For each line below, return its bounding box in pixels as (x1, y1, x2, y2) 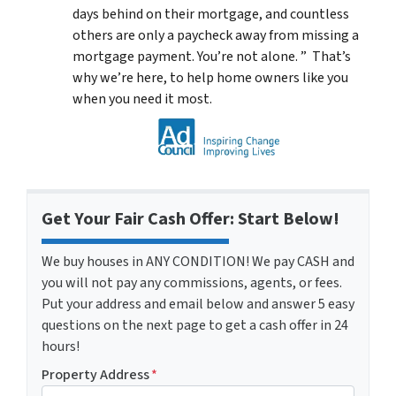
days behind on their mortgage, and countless (72, 4, 349, 25)
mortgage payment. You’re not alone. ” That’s (72, 47, 351, 67)
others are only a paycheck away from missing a (72, 26, 359, 46)
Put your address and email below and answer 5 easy (42, 293, 354, 314)
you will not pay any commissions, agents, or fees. (42, 272, 342, 293)
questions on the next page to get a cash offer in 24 (42, 315, 348, 335)
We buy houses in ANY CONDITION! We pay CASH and (42, 251, 354, 271)
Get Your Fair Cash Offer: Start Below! (42, 206, 339, 232)
